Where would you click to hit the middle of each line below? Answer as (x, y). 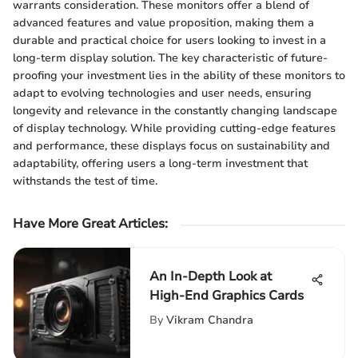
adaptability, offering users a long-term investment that (160, 164)
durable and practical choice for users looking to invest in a (169, 41)
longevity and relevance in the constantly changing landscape (175, 111)
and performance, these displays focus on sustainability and (171, 146)
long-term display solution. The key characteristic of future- (170, 58)
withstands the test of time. (85, 181)
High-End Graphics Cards (227, 296)
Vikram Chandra (210, 320)
